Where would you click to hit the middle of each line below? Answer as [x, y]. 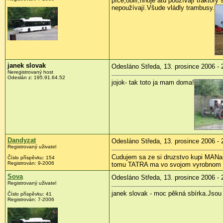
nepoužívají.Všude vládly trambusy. [163, 8]
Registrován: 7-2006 [31, 200]
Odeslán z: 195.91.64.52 [36, 78]
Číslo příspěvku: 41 [30, 194]
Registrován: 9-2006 [31, 163]
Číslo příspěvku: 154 [31, 158]
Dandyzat [22, 140]
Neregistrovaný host [30, 72]
